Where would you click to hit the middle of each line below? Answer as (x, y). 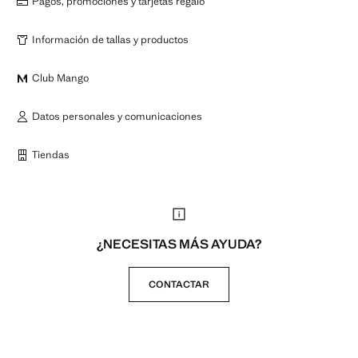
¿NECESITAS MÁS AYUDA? (179, 244)
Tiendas (51, 155)
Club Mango (60, 78)
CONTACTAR (179, 284)
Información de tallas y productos (110, 40)
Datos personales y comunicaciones (117, 116)
